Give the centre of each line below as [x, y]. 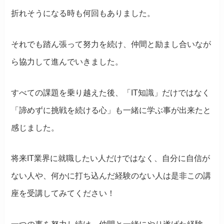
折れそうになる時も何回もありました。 [83, 13]
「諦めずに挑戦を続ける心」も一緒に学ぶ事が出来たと [111, 110]
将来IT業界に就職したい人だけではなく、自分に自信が [111, 158]
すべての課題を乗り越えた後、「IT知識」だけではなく [111, 92]
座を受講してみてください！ [63, 193]
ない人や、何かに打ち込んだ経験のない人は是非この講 [111, 176]
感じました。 [35, 127]
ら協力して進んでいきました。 [67, 61]
